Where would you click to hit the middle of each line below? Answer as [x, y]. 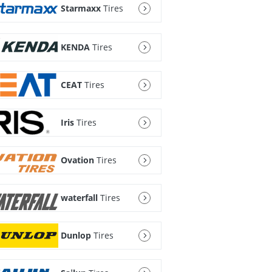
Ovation [77, 160]
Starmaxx [80, 8]
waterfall [79, 198]
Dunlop [76, 236]
